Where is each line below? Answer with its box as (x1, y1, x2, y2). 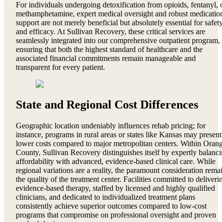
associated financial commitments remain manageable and (16, 54, 196, 62)
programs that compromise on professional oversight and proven (16, 211, 216, 220)
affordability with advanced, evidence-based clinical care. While (16, 157, 216, 166)
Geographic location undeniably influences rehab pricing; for (16, 121, 206, 130)
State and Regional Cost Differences (16, 98, 198, 111)
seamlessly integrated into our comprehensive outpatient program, (16, 36, 220, 45)
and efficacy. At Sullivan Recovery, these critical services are (16, 27, 205, 36)
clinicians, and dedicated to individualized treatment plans (16, 193, 195, 202)
